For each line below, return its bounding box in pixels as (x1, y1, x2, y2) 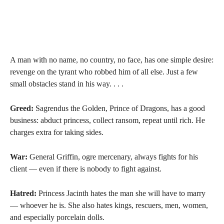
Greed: (10, 104, 33, 112)
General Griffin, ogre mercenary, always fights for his (27, 152, 198, 161)
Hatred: (10, 189, 36, 197)
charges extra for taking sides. (10, 128, 103, 136)
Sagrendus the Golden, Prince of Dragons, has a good (33, 104, 205, 112)
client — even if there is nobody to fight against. (10, 164, 161, 173)
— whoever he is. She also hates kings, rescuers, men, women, (10, 201, 208, 209)
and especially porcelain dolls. (10, 213, 104, 221)
